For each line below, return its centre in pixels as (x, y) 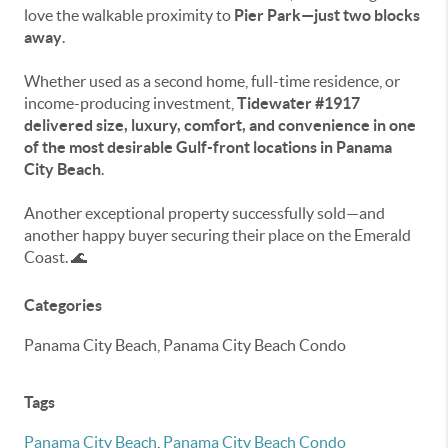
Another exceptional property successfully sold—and (204, 213)
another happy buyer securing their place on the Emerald (217, 235)
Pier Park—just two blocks (327, 15)
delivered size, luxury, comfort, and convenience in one (220, 125)
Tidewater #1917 (298, 103)
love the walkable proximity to (129, 15)
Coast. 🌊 (55, 257)
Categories (63, 305)
